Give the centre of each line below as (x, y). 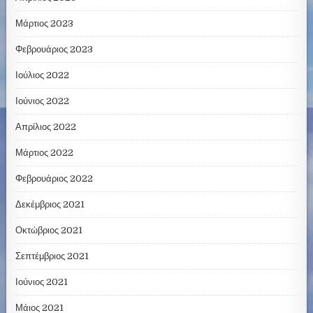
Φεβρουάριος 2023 (54, 50)
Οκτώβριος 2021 (49, 231)
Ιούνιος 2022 (43, 101)
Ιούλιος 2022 (43, 75)
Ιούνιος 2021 (42, 282)
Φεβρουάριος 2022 (54, 179)
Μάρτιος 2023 (45, 24)
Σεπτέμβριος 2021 (52, 256)
